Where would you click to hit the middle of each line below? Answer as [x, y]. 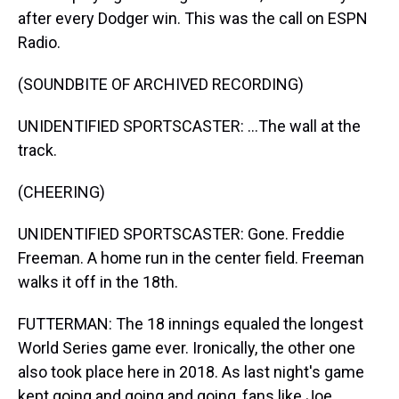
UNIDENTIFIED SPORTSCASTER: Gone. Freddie [181, 234]
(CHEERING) [61, 192]
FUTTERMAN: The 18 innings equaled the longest [191, 324]
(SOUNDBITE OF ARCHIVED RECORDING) [161, 84]
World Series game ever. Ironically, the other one [187, 348]
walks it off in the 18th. [98, 282]
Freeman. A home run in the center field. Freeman [191, 258]
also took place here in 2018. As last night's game [191, 372]
